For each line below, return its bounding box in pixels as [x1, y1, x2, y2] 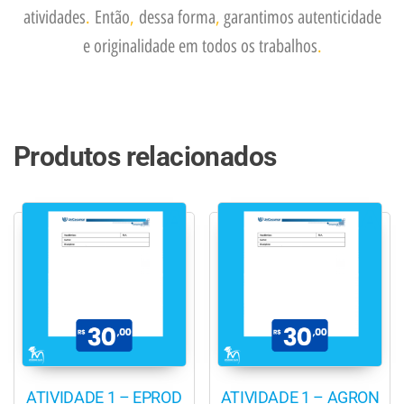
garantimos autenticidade [219, 6, 381, 29]
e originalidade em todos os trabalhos [82, 35, 317, 58]
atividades [23, 6, 86, 29]
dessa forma [133, 6, 216, 29]
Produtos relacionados [14, 141, 277, 173]
